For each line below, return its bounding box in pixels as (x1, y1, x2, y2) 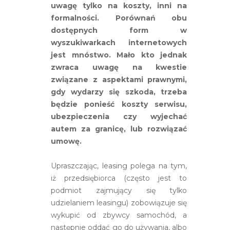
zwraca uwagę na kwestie (51, 62, 187, 72)
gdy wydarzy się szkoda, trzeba (51, 87, 187, 97)
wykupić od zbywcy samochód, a (51, 210, 187, 220)
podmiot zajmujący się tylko (51, 185, 187, 195)
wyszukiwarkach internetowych (51, 37, 187, 47)
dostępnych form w (51, 25, 187, 35)
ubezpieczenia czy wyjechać (51, 111, 187, 121)
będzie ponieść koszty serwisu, (51, 99, 187, 109)
